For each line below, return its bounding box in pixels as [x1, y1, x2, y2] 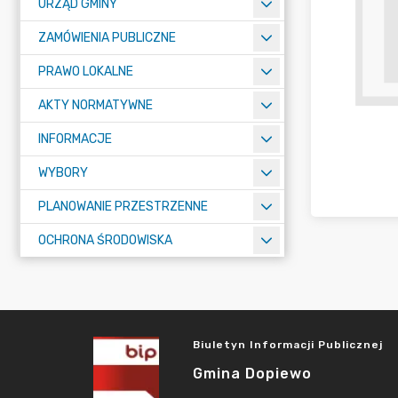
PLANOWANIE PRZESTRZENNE [38, 199, 208, 214]
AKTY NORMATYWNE [38, 98, 153, 113]
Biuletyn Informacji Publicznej [193, 338, 383, 351]
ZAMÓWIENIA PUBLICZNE [38, 30, 176, 45]
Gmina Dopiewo [193, 365, 312, 382]
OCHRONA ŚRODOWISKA [38, 233, 172, 248]
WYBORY [38, 165, 88, 180]
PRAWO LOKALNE [38, 64, 133, 79]
